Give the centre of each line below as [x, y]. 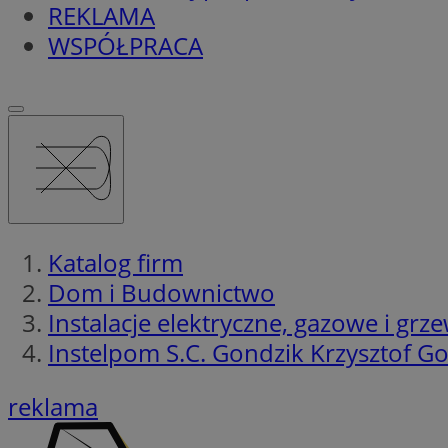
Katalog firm [115, 262]
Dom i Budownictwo [161, 292]
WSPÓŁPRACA [125, 45]
